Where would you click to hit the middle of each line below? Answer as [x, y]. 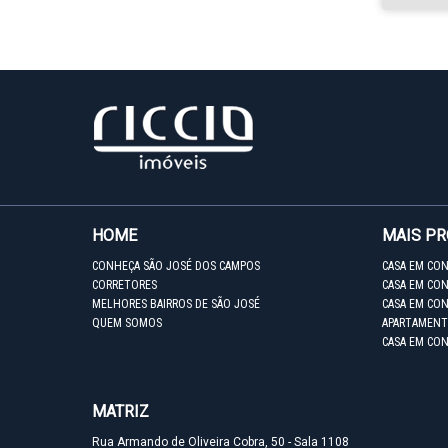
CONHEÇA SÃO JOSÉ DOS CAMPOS [176, 266]
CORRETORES [124, 285]
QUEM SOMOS [127, 323]
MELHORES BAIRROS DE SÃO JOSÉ [176, 304]
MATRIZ [120, 411]
